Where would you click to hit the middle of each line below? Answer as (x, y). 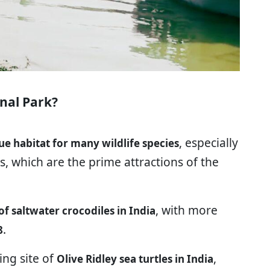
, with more (187, 210)
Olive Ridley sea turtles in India (135, 259)
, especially (209, 142)
